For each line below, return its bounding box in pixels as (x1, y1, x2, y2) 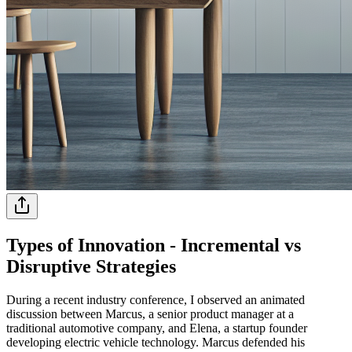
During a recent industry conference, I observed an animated (6, 292, 305, 306)
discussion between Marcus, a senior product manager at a (6, 306, 294, 321)
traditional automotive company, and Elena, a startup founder (6, 321, 307, 335)
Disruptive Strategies (6, 255, 176, 277)
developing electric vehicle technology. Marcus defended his (6, 335, 305, 349)
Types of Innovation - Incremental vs (6, 234, 301, 255)
